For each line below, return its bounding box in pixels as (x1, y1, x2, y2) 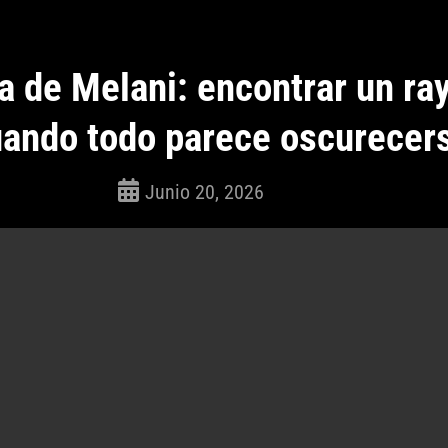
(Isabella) (118, 224, 171, 240)
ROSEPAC (118, 202, 172, 218)
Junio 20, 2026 (145, 180, 265, 204)
